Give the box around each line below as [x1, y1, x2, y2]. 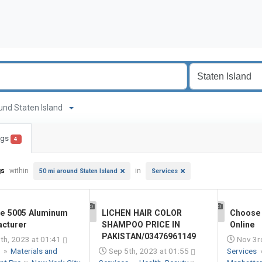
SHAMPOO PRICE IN [101, 220, 180, 229]
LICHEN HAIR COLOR [101, 208, 182, 218]
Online [230, 220, 255, 229]
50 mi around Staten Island [39, 167, 118, 175]
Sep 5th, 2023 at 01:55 [106, 246, 191, 256]
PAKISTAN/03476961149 [101, 232, 196, 241]
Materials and [11, 246, 57, 256]
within [8, 167, 30, 175]
